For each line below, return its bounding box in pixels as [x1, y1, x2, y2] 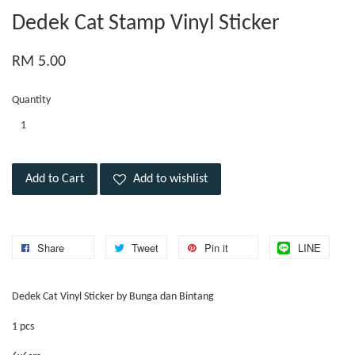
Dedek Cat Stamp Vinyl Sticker [12, 13, 280, 36]
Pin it [204, 240, 228, 256]
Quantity [12, 94, 51, 107]
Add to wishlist [133, 173, 208, 186]
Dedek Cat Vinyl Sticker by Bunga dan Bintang [12, 291, 214, 303]
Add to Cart [25, 173, 84, 186]
